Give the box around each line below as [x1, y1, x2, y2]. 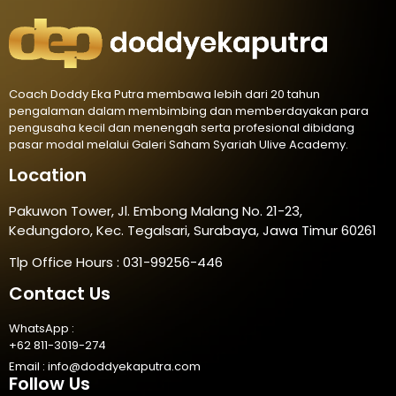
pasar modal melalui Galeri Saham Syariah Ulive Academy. [9, 136, 348, 154]
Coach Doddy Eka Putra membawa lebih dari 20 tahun [9, 86, 320, 103]
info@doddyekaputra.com [48, 358, 201, 376]
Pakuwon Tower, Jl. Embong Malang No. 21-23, [9, 201, 302, 220]
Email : [9, 358, 48, 376]
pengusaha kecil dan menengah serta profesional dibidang [9, 119, 354, 137]
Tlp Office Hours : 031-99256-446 [9, 252, 223, 271]
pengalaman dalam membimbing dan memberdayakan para [9, 103, 369, 120]
